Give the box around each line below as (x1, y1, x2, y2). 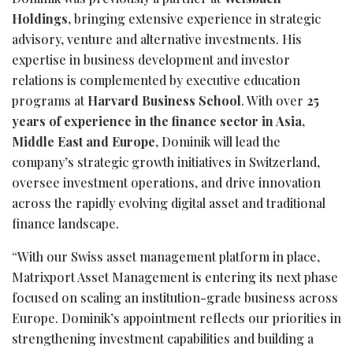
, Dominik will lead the (155, 132, 281, 150)
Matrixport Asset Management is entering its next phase (12, 268, 338, 285)
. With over (241, 91, 307, 109)
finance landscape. (12, 214, 119, 232)
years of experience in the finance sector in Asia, (12, 112, 305, 129)
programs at (12, 91, 87, 109)
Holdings (12, 9, 68, 27)
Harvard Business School (87, 91, 241, 109)
